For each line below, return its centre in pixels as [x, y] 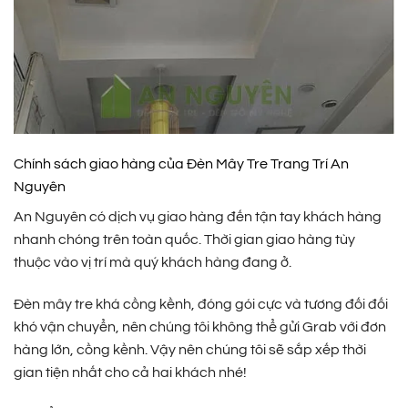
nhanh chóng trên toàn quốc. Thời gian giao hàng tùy [184, 240]
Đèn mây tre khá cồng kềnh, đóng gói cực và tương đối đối [201, 305]
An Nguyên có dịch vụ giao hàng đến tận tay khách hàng [198, 217]
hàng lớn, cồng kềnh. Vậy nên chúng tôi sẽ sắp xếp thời [190, 350]
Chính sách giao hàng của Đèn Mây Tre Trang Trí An [181, 164]
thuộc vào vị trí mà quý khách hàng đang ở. [153, 263]
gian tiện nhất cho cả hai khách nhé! [130, 373]
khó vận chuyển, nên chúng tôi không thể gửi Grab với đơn [200, 327]
